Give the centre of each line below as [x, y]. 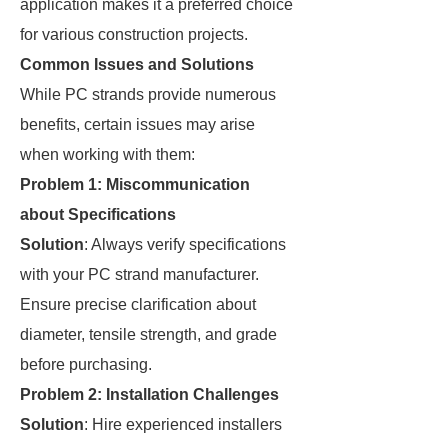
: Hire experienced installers [183, 424]
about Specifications [98, 214]
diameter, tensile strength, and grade [148, 334]
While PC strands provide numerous [148, 94]
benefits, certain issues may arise [137, 124]
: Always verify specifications [185, 244]
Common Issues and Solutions [137, 64]
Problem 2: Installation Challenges [149, 394]
